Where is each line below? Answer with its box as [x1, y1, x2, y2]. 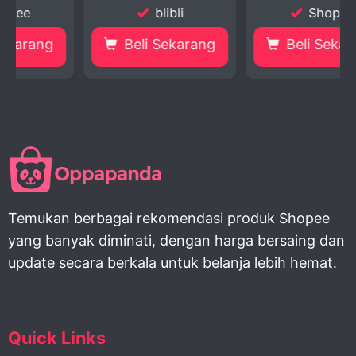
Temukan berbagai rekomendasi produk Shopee [8, 210, 330, 227]
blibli [91, 4, 125, 21]
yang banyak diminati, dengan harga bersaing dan [8, 232, 345, 250]
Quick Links [8, 327, 106, 349]
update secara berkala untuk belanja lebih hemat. [8, 254, 337, 272]
